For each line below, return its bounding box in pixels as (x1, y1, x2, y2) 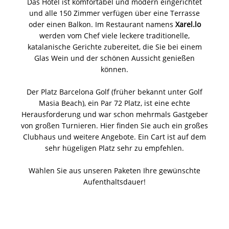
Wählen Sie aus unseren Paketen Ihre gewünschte (29, 165, 200, 175)
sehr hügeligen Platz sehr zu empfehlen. (45, 143, 184, 153)
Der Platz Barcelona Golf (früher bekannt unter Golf (27, 86, 202, 97)
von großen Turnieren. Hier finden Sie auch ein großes (21, 120, 208, 130)
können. (101, 64, 128, 74)
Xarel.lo (175, 19, 201, 29)
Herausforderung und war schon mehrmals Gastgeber (21, 109, 208, 119)
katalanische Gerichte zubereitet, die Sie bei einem (27, 41, 202, 52)
